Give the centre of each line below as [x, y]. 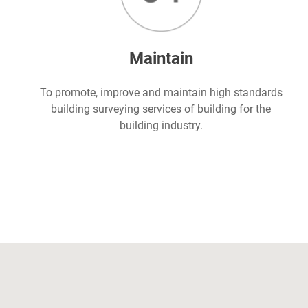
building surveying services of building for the [161, 109]
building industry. [161, 126]
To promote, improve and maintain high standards [161, 93]
